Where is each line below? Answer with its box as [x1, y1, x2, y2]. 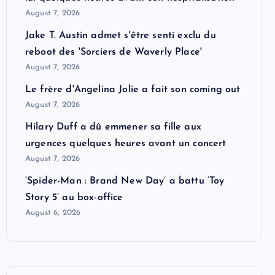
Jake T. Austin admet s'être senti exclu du [25, 30, 216, 41]
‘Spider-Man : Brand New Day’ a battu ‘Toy [25, 176, 225, 186]
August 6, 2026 [25, 208, 81, 217]
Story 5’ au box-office [25, 192, 123, 203]
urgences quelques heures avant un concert [25, 138, 227, 149]
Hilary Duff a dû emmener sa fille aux [25, 122, 201, 132]
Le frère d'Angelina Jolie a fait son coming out [25, 84, 241, 95]
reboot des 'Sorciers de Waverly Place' [25, 47, 203, 57]
